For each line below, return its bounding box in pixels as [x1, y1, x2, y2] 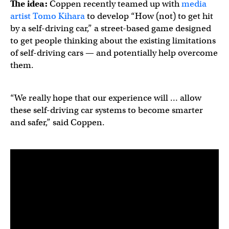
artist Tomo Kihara [10, 10, 85, 21]
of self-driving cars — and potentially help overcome [10, 47, 218, 58]
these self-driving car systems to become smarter [10, 104, 203, 116]
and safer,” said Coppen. [10, 117, 105, 128]
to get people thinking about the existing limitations [10, 35, 216, 46]
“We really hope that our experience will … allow [10, 92, 201, 103]
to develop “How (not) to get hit [85, 10, 213, 21]
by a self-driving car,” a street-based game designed [10, 22, 211, 34]
